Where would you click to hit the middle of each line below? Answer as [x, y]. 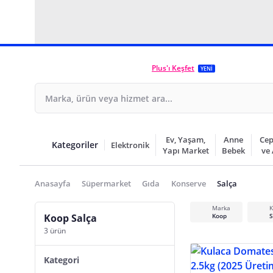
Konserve [188, 183]
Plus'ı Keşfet [173, 68]
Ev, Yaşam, [186, 140]
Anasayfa [53, 183]
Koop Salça [70, 218]
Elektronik [130, 145]
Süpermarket [107, 183]
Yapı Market [186, 151]
